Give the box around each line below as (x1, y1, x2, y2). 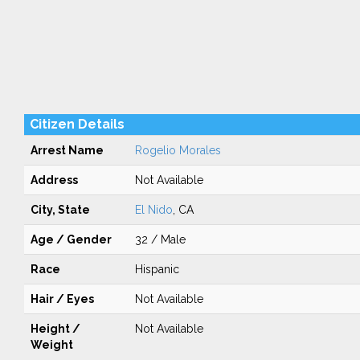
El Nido (134, 203, 173, 216)
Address (30, 174, 78, 186)
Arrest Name (30, 144, 104, 157)
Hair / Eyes (30, 292, 94, 305)
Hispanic (134, 263, 179, 276)
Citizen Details (29, 117, 125, 132)
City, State (30, 203, 90, 216)
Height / (30, 322, 80, 335)
